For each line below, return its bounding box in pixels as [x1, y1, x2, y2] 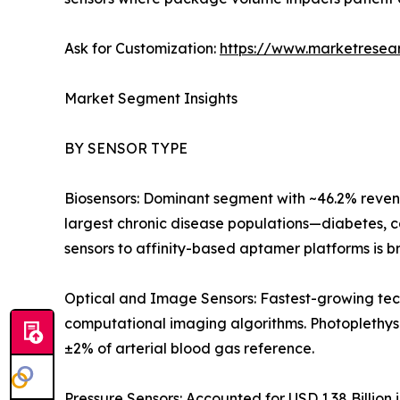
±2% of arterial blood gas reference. [64, 339, 314, 358]
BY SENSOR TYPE [64, 139, 187, 158]
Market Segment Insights [64, 89, 237, 108]
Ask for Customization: [64, 39, 220, 58]
